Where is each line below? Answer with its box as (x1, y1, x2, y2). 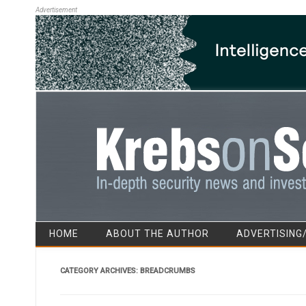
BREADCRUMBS (139, 266, 195, 275)
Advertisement (36, 6, 77, 14)
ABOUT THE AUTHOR (106, 227, 209, 239)
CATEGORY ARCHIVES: (59, 266, 140, 275)
